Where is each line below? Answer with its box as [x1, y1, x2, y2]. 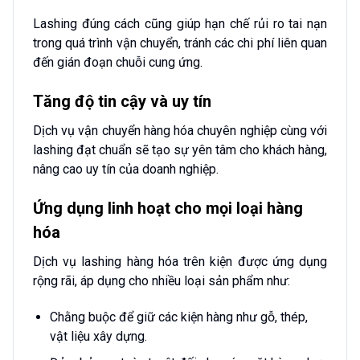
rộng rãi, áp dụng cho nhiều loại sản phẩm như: [33, 272, 290, 288]
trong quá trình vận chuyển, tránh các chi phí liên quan [33, 35, 327, 51]
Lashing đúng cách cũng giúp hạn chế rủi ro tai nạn [33, 16, 327, 32]
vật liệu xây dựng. [49, 328, 147, 344]
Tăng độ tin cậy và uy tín [33, 92, 211, 112]
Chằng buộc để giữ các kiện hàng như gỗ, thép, [49, 309, 308, 325]
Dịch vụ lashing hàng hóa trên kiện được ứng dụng [33, 253, 327, 269]
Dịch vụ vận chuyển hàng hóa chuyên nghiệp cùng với [33, 123, 327, 139]
